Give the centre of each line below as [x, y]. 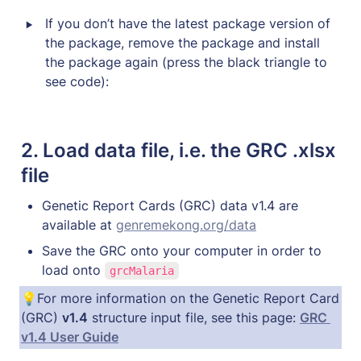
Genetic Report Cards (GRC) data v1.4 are [170, 206]
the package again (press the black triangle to [186, 62]
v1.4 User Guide [70, 337]
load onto [73, 270]
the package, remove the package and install [183, 43]
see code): [77, 82]
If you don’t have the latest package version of [188, 24]
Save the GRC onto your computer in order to [182, 251]
